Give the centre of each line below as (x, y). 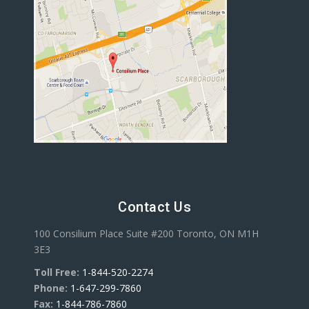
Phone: (51, 288)
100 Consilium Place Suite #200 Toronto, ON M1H (146, 234)
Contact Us (154, 207)
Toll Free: (57, 272)
